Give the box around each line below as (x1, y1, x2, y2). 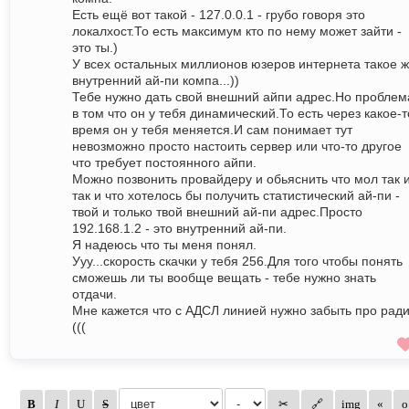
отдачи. (72, 287, 117, 302)
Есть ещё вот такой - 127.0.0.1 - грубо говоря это (72, 7, 365, 23)
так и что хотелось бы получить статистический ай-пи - (72, 188, 400, 204)
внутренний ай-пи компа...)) (72, 73, 239, 89)
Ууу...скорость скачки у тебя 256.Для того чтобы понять (72, 254, 403, 269)
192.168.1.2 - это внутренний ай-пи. (72, 221, 287, 236)
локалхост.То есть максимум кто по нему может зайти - (72, 24, 402, 39)
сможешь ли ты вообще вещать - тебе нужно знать (72, 270, 376, 286)
